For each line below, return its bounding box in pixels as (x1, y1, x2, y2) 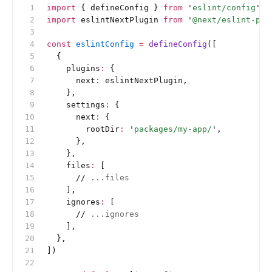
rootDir (47, 124, 120, 134)
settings (47, 100, 105, 109)
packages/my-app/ (134, 124, 212, 134)
